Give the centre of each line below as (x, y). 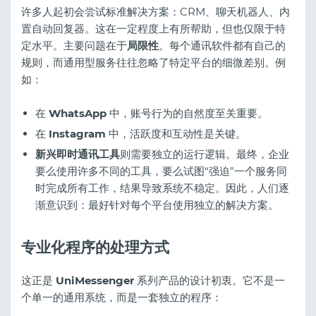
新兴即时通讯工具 (78, 154)
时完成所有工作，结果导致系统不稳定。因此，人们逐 (162, 188)
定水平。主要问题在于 (74, 45)
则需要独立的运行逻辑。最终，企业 (205, 154)
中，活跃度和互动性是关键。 (176, 133)
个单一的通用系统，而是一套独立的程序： (122, 297)
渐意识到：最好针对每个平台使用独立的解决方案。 (157, 205)
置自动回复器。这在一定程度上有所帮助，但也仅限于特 (153, 28)
